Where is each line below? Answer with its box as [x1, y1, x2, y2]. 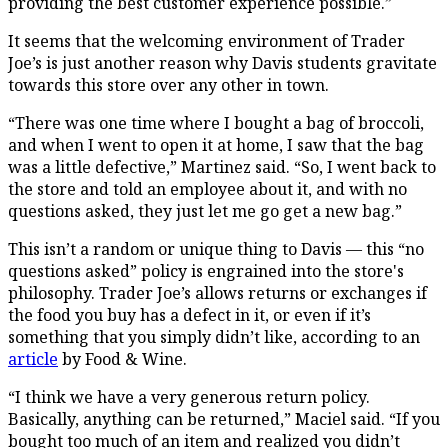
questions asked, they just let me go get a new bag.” [8, 199, 406, 222]
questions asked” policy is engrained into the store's [8, 259, 404, 282]
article [8, 347, 58, 370]
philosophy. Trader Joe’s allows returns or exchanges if [8, 281, 427, 304]
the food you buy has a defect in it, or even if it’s [8, 303, 371, 326]
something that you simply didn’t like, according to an [8, 325, 420, 348]
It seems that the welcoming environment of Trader [8, 29, 405, 52]
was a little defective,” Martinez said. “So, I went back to [8, 155, 436, 178]
